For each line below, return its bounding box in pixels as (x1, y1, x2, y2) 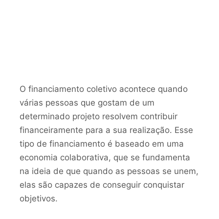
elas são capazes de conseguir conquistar (20, 179, 184, 190)
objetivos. (20, 193, 58, 203)
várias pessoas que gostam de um (20, 97, 154, 108)
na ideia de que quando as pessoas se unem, (20, 166, 198, 176)
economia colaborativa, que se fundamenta (20, 152, 190, 162)
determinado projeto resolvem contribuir (20, 111, 177, 121)
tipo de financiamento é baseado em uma (20, 138, 184, 149)
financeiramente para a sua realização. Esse (20, 125, 193, 135)
